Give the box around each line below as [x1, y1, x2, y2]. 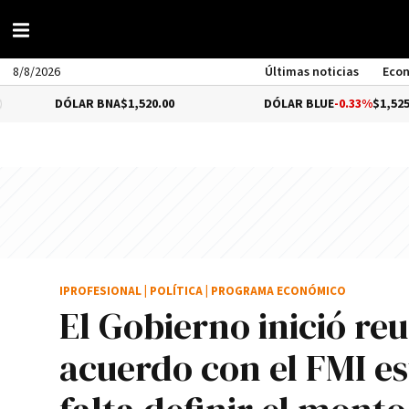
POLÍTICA [150, 284, 203, 299]
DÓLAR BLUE [210, 96, 281, 112]
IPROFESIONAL [59, 284, 142, 299]
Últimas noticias [265, 64, 360, 80]
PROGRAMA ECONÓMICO [211, 284, 346, 299]
